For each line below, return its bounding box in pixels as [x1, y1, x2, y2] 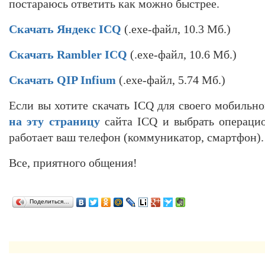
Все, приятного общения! [9, 156, 137, 169]
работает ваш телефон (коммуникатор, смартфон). [9, 130, 264, 144]
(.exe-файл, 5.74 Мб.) [116, 73, 225, 86]
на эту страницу [9, 114, 100, 128]
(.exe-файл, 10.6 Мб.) [127, 47, 237, 61]
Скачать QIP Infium [9, 73, 116, 86]
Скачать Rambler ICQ [9, 47, 127, 61]
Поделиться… [30, 198, 69, 205]
